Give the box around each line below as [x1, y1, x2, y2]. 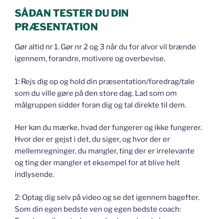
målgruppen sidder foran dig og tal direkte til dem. [15, 100, 186, 109]
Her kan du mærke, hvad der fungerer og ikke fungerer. [15, 123, 202, 132]
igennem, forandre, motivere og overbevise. [15, 54, 165, 64]
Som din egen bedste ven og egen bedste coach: [15, 204, 181, 214]
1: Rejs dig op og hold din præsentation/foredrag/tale [15, 77, 195, 86]
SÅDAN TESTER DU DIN [15, 7, 129, 20]
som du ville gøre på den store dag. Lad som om [15, 88, 177, 98]
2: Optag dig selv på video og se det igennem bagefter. [15, 193, 199, 202]
